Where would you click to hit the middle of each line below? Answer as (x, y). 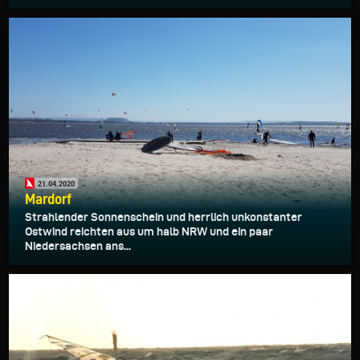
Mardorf (48, 199)
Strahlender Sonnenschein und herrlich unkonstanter (164, 217)
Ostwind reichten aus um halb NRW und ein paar (149, 232)
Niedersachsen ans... (78, 246)
